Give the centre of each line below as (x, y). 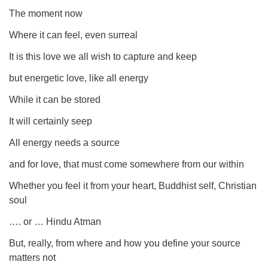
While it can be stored (55, 100)
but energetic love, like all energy (79, 78)
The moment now (46, 13)
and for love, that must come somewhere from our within (127, 164)
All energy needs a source (64, 143)
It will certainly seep (51, 121)
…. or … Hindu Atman (55, 222)
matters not (32, 258)
